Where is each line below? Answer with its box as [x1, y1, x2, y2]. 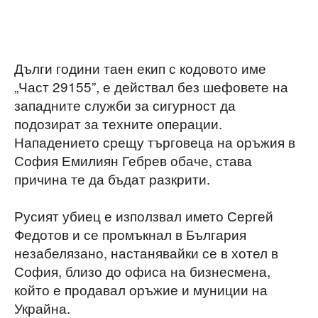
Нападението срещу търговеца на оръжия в [14, 132, 295, 152]
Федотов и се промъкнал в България [14, 224, 246, 244]
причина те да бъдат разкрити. [14, 169, 210, 189]
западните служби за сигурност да [14, 95, 236, 115]
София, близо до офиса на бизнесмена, [14, 261, 270, 281]
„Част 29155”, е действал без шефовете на [14, 77, 288, 97]
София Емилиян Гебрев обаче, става [14, 150, 252, 170]
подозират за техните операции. [14, 114, 222, 133]
